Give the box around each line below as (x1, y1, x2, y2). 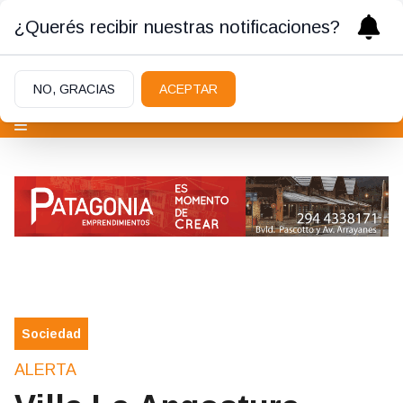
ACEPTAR (159, 82, 218, 96)
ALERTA (14, 361, 76, 380)
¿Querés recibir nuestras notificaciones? (14, 17, 340, 37)
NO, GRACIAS (33, 82, 115, 96)
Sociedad (22, 327, 81, 342)
